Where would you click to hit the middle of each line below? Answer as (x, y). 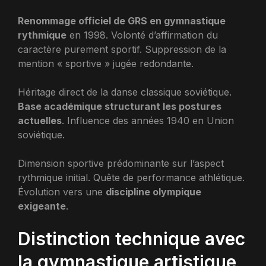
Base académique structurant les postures (120, 106)
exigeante (42, 206)
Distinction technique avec (132, 239)
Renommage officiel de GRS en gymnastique (122, 21)
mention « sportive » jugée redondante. (106, 64)
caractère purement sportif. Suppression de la (122, 49)
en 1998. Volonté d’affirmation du (142, 35)
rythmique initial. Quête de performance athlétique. (131, 178)
